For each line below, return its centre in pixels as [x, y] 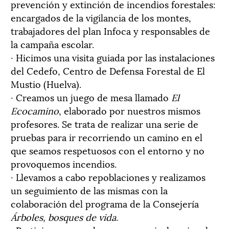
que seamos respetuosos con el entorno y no [108, 150]
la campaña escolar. [52, 43]
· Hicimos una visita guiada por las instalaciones [113, 57]
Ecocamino [35, 110]
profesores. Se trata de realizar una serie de [105, 123]
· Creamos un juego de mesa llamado [91, 97]
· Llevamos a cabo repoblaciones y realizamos [108, 176]
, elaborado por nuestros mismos [130, 110]
